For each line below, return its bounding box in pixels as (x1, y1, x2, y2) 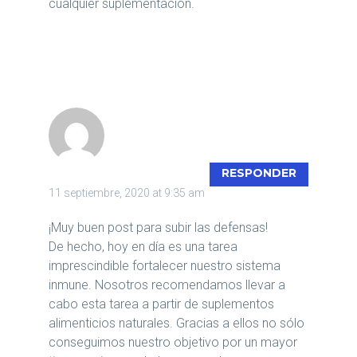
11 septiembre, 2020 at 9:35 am (49, 186, 205, 200)
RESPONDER (222, 166, 296, 181)
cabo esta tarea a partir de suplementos (49, 296, 274, 312)
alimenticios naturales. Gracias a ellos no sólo (49, 316, 304, 331)
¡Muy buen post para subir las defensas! (49, 220, 268, 236)
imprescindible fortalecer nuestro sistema (49, 258, 280, 274)
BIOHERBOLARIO (49, 166, 171, 182)
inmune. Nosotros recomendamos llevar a (49, 277, 285, 293)
